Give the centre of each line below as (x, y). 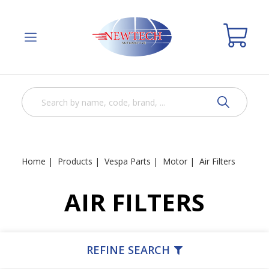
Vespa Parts (128, 162)
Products (75, 162)
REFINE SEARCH (128, 250)
